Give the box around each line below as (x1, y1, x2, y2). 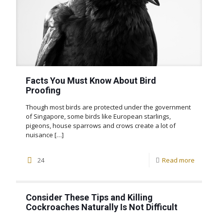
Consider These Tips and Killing (26, 192, 153, 202)
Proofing (26, 85, 61, 95)
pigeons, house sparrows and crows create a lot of (26, 121, 176, 130)
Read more (162, 155, 195, 164)
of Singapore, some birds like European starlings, (26, 111, 171, 121)
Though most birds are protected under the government (26, 102, 191, 111)
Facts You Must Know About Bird (26, 75, 156, 86)
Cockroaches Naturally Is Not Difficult (26, 201, 178, 212)
